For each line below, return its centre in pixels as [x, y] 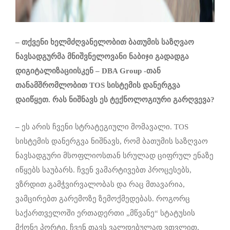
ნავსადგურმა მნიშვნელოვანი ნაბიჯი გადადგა [102, 57]
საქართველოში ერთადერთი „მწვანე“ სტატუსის [105, 213]
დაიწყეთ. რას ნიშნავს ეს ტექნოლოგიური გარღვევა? [115, 100]
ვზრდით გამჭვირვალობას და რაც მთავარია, [100, 185]
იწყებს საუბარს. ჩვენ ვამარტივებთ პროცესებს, [103, 170]
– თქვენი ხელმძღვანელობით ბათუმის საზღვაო [105, 42]
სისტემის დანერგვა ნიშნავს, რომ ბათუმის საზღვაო [112, 141]
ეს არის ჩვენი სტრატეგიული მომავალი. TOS [105, 127]
